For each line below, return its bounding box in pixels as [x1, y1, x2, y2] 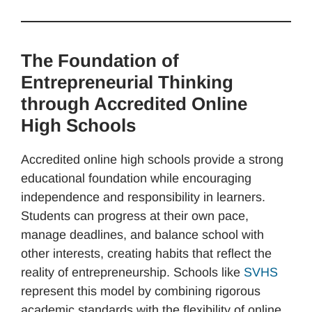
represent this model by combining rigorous [21, 284, 260, 299]
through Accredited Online [21, 93, 247, 115]
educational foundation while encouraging [21, 171, 251, 186]
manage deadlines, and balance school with [21, 228, 264, 242]
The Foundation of [21, 50, 179, 72]
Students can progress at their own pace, [21, 209, 249, 224]
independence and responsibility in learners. [21, 190, 265, 205]
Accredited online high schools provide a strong [21, 153, 283, 167]
